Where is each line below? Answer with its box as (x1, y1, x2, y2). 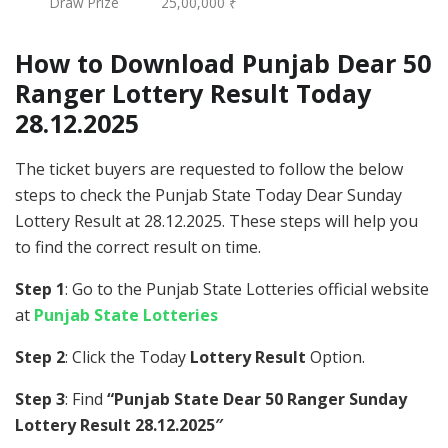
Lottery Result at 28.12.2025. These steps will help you (15, 209, 418, 232)
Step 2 (15, 345, 65, 368)
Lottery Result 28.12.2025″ (15, 413, 223, 436)
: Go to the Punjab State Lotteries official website (65, 277, 429, 300)
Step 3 (15, 387, 65, 410)
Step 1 (15, 277, 65, 300)
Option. (306, 345, 365, 368)
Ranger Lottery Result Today (15, 75, 371, 110)
